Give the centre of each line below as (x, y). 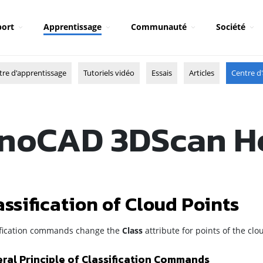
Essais (162, 73)
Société (230, 27)
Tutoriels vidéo (109, 73)
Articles (202, 73)
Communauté (159, 27)
